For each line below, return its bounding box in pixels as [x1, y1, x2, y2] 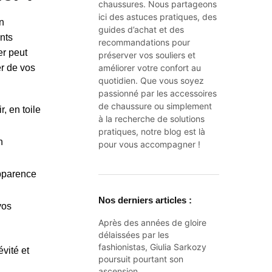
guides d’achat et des [98, 24, 185, 35]
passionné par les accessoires [98, 88, 217, 98]
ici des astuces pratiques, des [98, 12, 217, 22]
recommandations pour [98, 37, 191, 47]
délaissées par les [98, 229, 169, 240]
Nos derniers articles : [98, 195, 192, 205]
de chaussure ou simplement [98, 101, 212, 111]
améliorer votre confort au [98, 63, 202, 73]
